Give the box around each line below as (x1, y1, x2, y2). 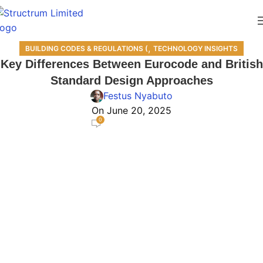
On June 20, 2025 (92, 104, 171, 116)
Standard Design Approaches (50, 74, 213, 87)
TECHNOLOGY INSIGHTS (153, 44, 238, 53)
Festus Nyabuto (103, 90, 173, 102)
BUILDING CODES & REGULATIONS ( (25, 44, 148, 53)
